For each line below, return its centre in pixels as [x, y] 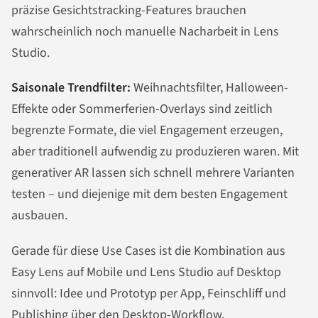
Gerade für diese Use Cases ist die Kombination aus [148, 251]
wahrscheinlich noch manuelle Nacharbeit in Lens [145, 31]
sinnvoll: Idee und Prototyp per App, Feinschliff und [149, 294]
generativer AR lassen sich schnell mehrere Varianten [153, 173]
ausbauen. [39, 216]
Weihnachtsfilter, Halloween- [209, 88]
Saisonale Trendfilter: [71, 88]
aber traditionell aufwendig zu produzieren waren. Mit [155, 152]
